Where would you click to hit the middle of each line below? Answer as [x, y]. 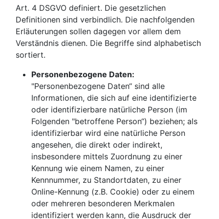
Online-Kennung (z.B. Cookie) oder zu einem [113, 192]
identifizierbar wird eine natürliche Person [108, 133]
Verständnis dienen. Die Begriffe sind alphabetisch [108, 43]
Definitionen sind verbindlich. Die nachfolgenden [105, 20]
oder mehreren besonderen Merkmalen [103, 204]
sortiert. [31, 55]
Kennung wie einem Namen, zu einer [98, 168]
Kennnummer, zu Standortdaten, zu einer [106, 180]
